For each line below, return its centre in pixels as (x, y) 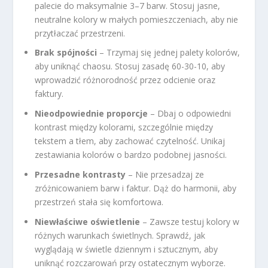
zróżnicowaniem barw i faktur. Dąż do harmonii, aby (136, 188)
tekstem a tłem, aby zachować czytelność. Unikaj (130, 141)
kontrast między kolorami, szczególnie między (124, 127)
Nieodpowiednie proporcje (92, 114)
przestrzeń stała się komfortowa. (99, 202)
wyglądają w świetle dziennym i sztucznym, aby (127, 249)
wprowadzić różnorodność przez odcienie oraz (125, 80)
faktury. (49, 94)
